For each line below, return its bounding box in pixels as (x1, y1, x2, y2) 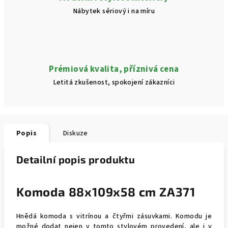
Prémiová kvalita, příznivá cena (49, 63, 179, 75)
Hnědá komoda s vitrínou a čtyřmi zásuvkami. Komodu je (16, 211, 212, 221)
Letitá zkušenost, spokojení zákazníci (53, 77, 175, 88)
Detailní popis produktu (16, 153, 135, 165)
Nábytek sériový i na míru (73, 6, 155, 16)
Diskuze (63, 128, 88, 138)
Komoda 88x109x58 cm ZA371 (16, 184, 195, 199)
